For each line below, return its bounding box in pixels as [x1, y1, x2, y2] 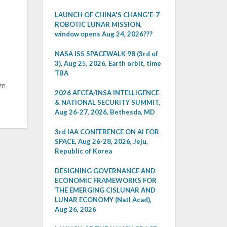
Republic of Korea [54, 147, 112, 155]
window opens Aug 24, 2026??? [54, 30, 153, 38]
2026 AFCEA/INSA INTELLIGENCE [54, 89, 159, 97]
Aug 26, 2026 [54, 205, 96, 213]
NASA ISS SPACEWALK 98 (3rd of [54, 50, 158, 58]
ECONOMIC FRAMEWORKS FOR [54, 176, 157, 184]
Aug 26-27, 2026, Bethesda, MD [54, 108, 155, 116]
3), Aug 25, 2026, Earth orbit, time [54, 59, 161, 67]
